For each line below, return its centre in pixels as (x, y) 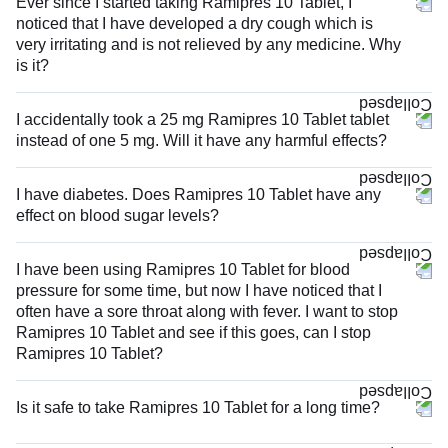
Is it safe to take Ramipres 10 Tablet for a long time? (198, 407)
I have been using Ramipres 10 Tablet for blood (183, 269)
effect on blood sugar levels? (117, 215)
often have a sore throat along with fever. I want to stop (207, 311)
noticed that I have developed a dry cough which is (194, 23)
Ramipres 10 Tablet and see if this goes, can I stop (193, 332)
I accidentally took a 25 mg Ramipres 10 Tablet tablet (202, 119)
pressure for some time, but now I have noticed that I (199, 290)
